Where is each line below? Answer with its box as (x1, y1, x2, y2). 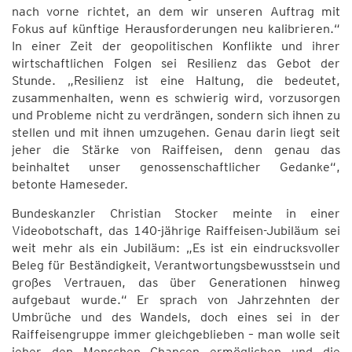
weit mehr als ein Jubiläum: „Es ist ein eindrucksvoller (12, 240, 340, 255)
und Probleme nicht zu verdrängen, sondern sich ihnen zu (12, 108, 340, 123)
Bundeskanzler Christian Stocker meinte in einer (12, 206, 340, 221)
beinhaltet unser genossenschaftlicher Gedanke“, (12, 159, 340, 174)
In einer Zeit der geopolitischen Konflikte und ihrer (12, 38, 340, 53)
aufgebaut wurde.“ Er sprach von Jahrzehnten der (12, 292, 340, 307)
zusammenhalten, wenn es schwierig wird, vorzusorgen (12, 90, 340, 105)
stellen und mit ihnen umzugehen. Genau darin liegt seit (12, 125, 340, 140)
